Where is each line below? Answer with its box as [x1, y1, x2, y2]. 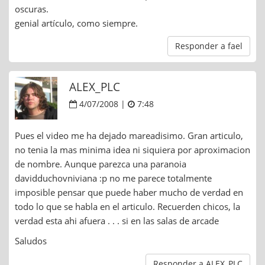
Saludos [15, 235, 47, 247]
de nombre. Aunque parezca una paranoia [15, 158, 186, 170]
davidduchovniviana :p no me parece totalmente [15, 172, 212, 185]
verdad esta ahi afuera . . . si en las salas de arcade [15, 215, 219, 227]
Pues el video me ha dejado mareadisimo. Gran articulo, [15, 130, 243, 142]
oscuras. [15, 3, 49, 15]
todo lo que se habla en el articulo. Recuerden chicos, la [15, 201, 240, 213]
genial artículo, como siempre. [15, 17, 138, 30]
